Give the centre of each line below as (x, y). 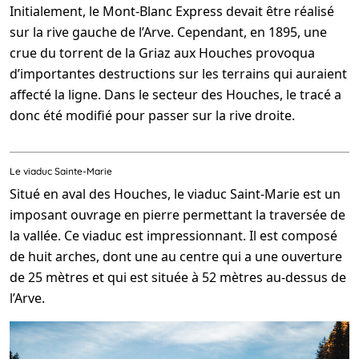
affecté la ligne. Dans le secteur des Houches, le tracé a (175, 94)
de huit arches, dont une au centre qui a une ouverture (176, 256)
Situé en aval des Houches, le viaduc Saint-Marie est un (175, 194)
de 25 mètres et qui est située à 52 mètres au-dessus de (178, 277)
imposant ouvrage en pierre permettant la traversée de (177, 214)
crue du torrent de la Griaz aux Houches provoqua (162, 52)
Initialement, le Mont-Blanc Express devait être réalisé (172, 11)
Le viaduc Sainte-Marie (61, 171)
